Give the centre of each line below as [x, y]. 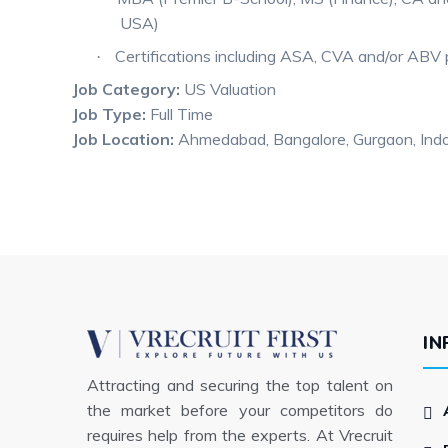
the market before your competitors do [240, 409]
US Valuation [230, 89]
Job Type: [111, 114]
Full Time [181, 114]
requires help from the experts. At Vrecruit [240, 434]
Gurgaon [383, 139]
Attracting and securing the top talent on [240, 384]
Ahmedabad [222, 139]
